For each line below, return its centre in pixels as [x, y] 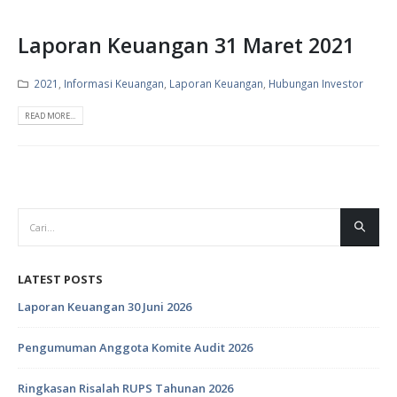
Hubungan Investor [315, 84]
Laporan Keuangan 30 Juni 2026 [105, 306]
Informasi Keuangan [113, 84]
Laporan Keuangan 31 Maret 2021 [186, 45]
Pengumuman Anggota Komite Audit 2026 [135, 347]
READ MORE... [51, 116]
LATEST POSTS [60, 279]
